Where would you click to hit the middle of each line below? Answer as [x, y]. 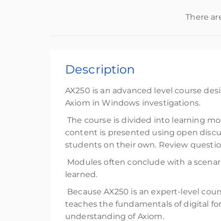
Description [100, 69]
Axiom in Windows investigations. [133, 103]
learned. [81, 174]
